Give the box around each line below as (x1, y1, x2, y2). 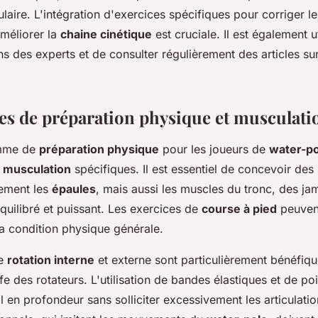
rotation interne (7, 252, 94, 267)
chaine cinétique (60, 26, 152, 41)
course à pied (202, 201, 277, 216)
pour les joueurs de (159, 141, 269, 156)
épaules (52, 181, 96, 196)
